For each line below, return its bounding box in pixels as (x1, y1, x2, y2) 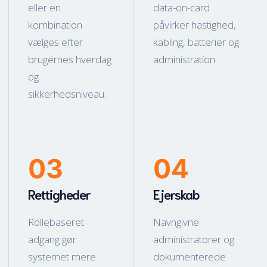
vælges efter (28, 35, 83, 49)
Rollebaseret (28, 215, 84, 229)
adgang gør (28, 232, 76, 247)
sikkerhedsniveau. (28, 87, 106, 101)
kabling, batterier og (153, 35, 239, 49)
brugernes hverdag (28, 52, 111, 67)
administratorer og (153, 232, 234, 247)
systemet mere (28, 250, 96, 264)
